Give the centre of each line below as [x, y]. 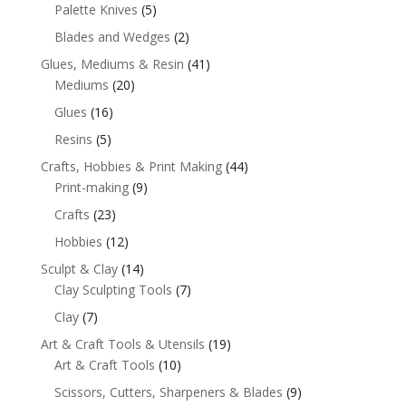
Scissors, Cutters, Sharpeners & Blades [168, 392]
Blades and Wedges [112, 37]
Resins [73, 140]
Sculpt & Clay [79, 269]
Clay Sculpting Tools [113, 290]
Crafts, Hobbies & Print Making [131, 167]
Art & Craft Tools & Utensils [122, 344]
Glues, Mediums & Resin [112, 64]
